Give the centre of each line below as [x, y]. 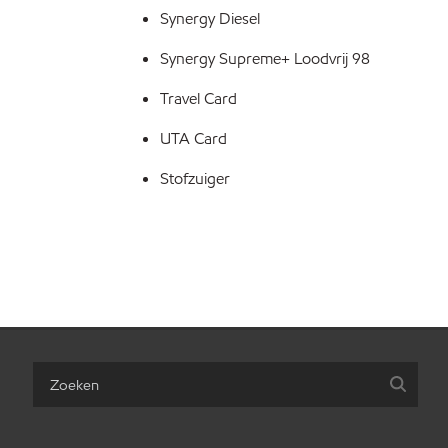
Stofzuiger [195, 178]
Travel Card [198, 98]
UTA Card [193, 138]
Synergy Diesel [210, 18]
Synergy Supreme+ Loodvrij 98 [265, 58]
